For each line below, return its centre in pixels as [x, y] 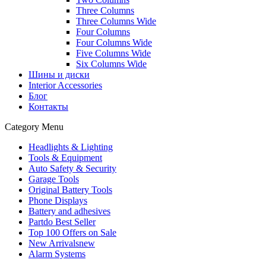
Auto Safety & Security [72, 168]
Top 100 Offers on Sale [72, 232]
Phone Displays [58, 200]
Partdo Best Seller [62, 221]
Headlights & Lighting [71, 147]
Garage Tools [54, 179]
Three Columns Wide [116, 21]
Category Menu [34, 126]
